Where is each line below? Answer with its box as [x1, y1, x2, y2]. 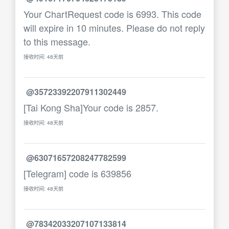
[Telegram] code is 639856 [24, 167, 131, 180]
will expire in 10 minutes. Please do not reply [24, 21, 205, 34]
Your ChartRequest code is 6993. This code [24, 7, 201, 20]
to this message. [24, 35, 90, 48]
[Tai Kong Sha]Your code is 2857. [24, 101, 158, 114]
